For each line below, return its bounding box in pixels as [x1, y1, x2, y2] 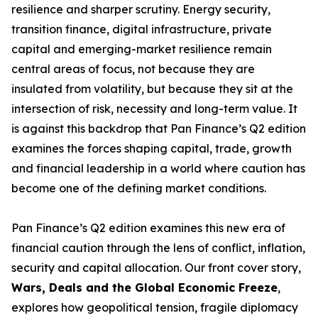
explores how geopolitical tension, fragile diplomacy [11, 300, 298, 314]
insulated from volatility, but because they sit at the [11, 82, 293, 96]
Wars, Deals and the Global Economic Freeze [11, 280, 278, 295]
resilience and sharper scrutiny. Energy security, [11, 2, 270, 16]
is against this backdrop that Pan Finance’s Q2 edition [11, 121, 306, 136]
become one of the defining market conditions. [11, 181, 266, 195]
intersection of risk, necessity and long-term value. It [11, 102, 297, 116]
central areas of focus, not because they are [11, 62, 255, 76]
